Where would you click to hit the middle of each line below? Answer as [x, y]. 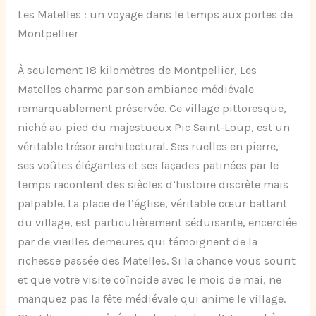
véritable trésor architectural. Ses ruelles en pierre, [148, 146]
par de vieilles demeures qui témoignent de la [138, 241]
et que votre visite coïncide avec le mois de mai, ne [150, 279]
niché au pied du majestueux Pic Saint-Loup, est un [154, 127]
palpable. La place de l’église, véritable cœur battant [153, 203]
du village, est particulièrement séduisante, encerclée [158, 222]
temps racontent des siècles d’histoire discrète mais [153, 184]
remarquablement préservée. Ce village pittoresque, [152, 108]
